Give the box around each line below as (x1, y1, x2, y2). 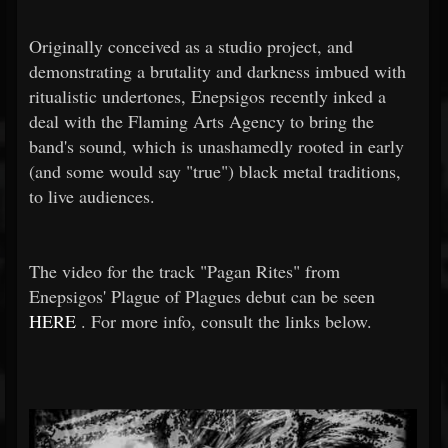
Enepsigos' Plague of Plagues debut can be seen (29, 284, 375, 309)
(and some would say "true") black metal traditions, (29, 159, 401, 184)
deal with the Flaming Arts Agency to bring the (29, 109, 374, 134)
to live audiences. (29, 184, 155, 209)
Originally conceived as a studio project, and (29, 34, 353, 59)
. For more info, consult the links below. (76, 309, 372, 334)
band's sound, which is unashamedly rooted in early (29, 134, 404, 159)
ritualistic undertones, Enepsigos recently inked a (29, 84, 386, 109)
